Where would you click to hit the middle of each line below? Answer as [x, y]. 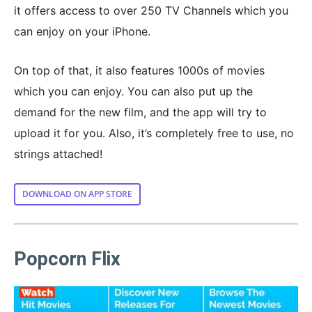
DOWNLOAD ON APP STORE [77, 194]
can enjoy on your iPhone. [82, 32]
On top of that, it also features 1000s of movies [139, 71]
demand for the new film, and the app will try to [140, 112]
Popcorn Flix [67, 259]
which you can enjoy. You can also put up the [133, 92]
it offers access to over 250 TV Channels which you [151, 11]
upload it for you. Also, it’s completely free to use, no [154, 133]
